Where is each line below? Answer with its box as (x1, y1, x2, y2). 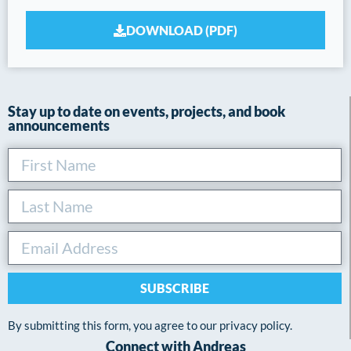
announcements (8, 116, 110, 134)
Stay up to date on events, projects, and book (8, 102, 285, 120)
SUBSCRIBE (140, 280, 209, 295)
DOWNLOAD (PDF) (126, 23, 237, 38)
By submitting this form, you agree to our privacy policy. (8, 317, 292, 332)
